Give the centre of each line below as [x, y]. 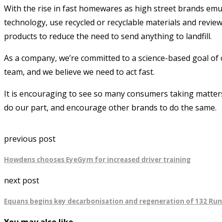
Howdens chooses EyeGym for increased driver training [97, 159]
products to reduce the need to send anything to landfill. [108, 36]
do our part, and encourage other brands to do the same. [110, 107]
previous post [30, 139]
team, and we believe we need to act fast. [79, 72]
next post [22, 181]
